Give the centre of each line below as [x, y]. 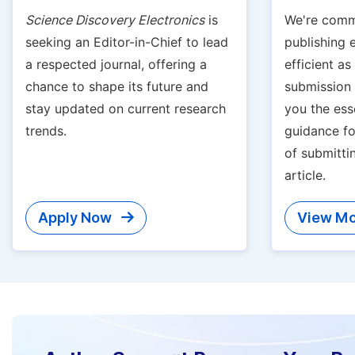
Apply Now [76, 218]
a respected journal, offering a [116, 65]
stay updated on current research [126, 109]
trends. [46, 131]
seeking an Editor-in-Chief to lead [127, 42]
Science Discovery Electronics [115, 20]
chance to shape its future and [117, 87]
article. [305, 176]
